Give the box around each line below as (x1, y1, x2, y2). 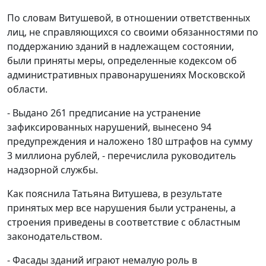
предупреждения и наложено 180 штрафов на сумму (7, 134, 252, 148)
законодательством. (7, 229, 102, 243)
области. (7, 82, 47, 96)
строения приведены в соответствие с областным (7, 215, 240, 229)
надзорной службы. (7, 163, 98, 176)
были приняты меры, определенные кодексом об (7, 53, 237, 67)
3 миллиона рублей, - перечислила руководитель (7, 148, 236, 162)
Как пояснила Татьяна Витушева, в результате (7, 186, 222, 200)
